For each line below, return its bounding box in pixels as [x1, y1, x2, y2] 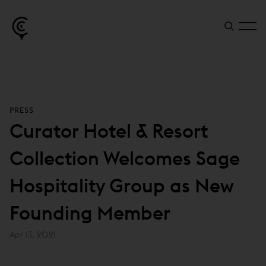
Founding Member [9, 201, 170, 226]
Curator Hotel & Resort [9, 119, 208, 144]
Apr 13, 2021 [9, 229, 56, 240]
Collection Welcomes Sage [9, 146, 240, 171]
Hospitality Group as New [9, 173, 233, 198]
